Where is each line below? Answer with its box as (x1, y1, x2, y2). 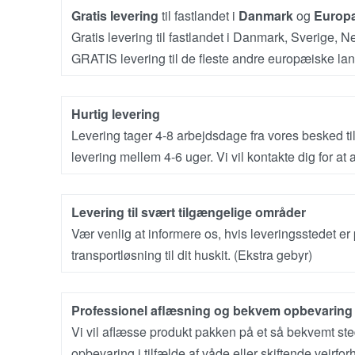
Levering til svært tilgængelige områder (71, 202, 306, 221)
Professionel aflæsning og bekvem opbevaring (71, 300, 353, 319)
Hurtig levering (71, 104, 160, 123)
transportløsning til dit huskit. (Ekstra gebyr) (71, 245, 312, 264)
